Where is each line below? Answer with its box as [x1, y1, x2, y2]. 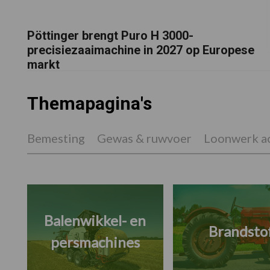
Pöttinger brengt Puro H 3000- [27, 28, 193, 43]
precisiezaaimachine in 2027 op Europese [27, 42, 254, 57]
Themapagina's [27, 93, 152, 115]
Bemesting [27, 131, 85, 146]
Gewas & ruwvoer [96, 131, 192, 146]
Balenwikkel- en [44, 212, 146, 230]
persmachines [50, 233, 140, 251]
